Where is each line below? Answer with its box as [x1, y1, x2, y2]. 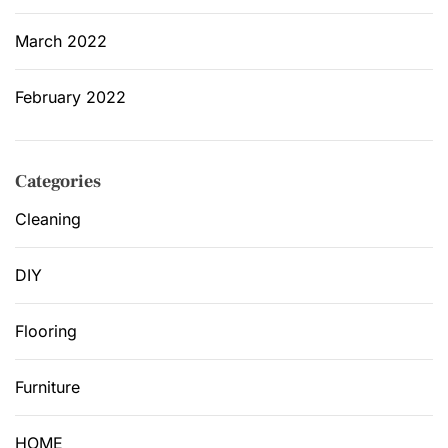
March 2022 [15, 30, 107, 51]
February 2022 [15, 86, 126, 107]
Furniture [15, 376, 80, 397]
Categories [15, 169, 101, 193]
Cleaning [15, 208, 81, 229]
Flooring [15, 320, 77, 341]
